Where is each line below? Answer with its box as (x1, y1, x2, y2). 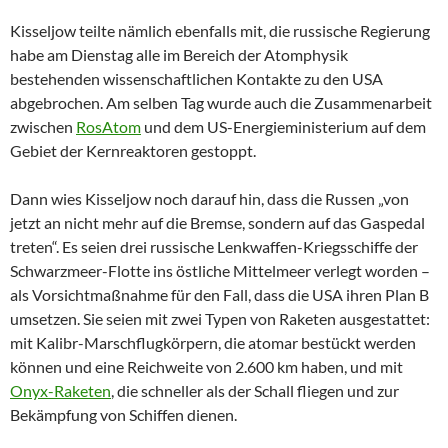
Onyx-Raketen (10, 380, 111, 400)
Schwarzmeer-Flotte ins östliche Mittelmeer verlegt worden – (10, 260, 430, 280)
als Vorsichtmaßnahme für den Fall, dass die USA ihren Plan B (10, 284, 429, 304)
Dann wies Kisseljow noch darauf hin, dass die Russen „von (10, 188, 409, 208)
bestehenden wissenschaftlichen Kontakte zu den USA (10, 68, 383, 88)
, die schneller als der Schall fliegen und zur (111, 380, 399, 400)
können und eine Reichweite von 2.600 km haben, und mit (10, 356, 403, 376)
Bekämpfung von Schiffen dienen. (10, 404, 237, 424)
